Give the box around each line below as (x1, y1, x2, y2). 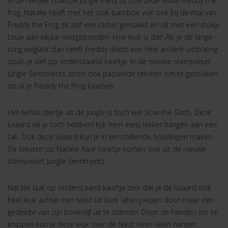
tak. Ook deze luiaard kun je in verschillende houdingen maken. (8, 132, 214, 141)
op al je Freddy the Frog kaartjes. (8, 81, 115, 91)
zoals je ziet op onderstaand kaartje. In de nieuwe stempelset (8, 56, 211, 66)
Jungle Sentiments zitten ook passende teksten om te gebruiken (8, 69, 218, 78)
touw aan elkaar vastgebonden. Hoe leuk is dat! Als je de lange (8, 32, 212, 42)
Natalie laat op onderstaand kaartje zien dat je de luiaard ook (8, 183, 211, 192)
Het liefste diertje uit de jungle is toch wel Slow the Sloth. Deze (8, 107, 211, 117)
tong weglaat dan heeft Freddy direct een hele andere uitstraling (8, 44, 217, 54)
